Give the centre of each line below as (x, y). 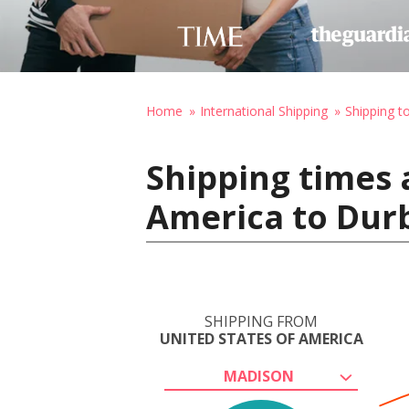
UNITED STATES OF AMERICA (261, 339)
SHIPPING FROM (261, 321)
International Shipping (264, 111)
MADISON (258, 376)
